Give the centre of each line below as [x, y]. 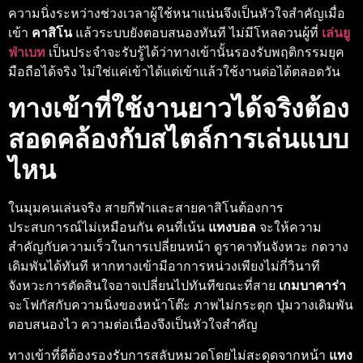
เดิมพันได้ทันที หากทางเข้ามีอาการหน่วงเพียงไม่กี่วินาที [164, 266]
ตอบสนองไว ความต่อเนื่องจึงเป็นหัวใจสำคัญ [133, 324]
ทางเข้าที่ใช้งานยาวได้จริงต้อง [179, 108]
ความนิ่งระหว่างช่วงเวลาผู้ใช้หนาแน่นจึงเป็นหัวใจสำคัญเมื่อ [177, 13]
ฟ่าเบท [27, 52]
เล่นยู [336, 32]
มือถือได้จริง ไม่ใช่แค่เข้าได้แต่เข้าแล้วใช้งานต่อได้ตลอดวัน [174, 71]
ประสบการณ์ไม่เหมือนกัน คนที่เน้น [108, 227]
